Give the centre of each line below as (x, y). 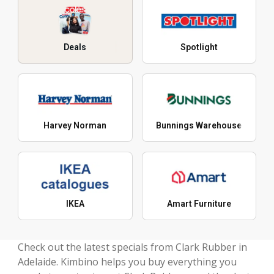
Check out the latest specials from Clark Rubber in (132, 247)
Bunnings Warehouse (199, 125)
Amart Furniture (199, 203)
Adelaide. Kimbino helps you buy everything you (127, 261)
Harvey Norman (75, 125)
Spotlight (199, 47)
